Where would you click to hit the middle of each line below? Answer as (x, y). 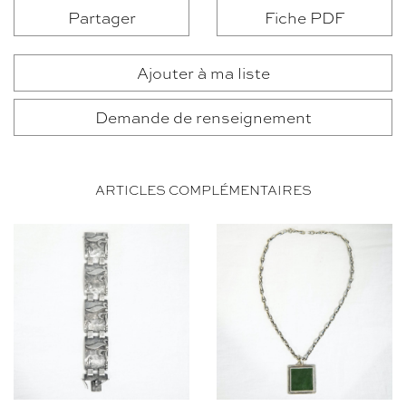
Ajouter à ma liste (203, 72)
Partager (101, 17)
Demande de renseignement (203, 116)
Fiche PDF (304, 17)
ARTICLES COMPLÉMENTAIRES (203, 189)
